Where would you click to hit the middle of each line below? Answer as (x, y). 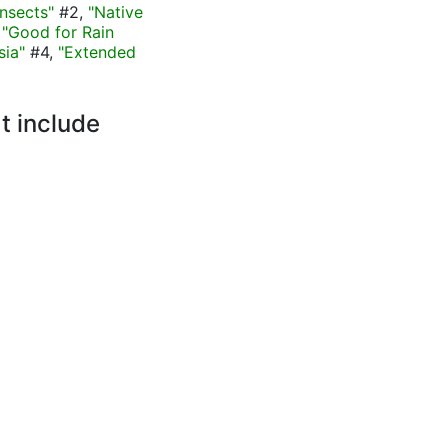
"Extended (97, 52)
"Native (115, 12)
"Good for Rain (58, 32)
